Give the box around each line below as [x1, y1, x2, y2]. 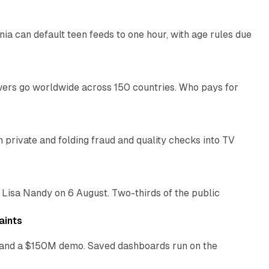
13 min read [200, 196, 240, 205]
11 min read [201, 37, 240, 46]
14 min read [184, 90, 226, 99]
